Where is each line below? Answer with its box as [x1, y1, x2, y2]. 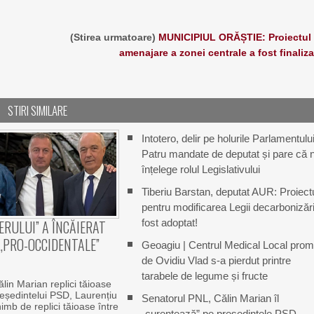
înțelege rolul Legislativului [141, 163, 260, 175]
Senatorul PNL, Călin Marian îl [141, 292, 279, 304]
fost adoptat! [141, 216, 198, 228]
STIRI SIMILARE [8, 101, 68, 119]
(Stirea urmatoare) [69, 31, 158, 43]
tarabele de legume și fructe [141, 269, 268, 282]
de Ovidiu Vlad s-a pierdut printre [141, 254, 291, 266]
